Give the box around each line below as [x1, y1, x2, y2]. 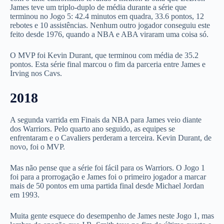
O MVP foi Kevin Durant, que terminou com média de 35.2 [10, 51, 198, 60]
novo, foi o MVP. [10, 142, 65, 151]
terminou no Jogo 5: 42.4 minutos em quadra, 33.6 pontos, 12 [10, 12, 204, 21]
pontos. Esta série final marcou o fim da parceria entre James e [10, 60, 205, 69]
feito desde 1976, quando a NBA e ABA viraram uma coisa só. [10, 30, 208, 39]
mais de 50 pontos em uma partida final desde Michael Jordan [10, 181, 204, 190]
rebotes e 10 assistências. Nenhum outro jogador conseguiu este [10, 21, 210, 30]
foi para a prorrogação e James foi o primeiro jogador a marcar [10, 172, 206, 181]
